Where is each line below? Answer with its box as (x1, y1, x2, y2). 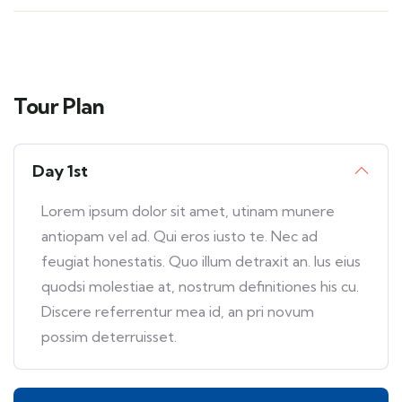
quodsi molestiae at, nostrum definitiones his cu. (41, 277, 359, 296)
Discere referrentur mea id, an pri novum (41, 302, 314, 321)
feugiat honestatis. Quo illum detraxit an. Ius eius (41, 252, 361, 271)
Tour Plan (13, 92, 105, 120)
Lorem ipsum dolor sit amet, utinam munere (41, 202, 335, 221)
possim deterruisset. (41, 328, 177, 346)
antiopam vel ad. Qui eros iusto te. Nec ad (41, 227, 318, 246)
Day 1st (32, 161, 88, 182)
